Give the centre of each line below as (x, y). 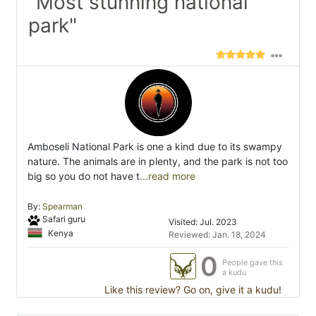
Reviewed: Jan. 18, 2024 (217, 235)
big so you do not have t (84, 176)
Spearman (62, 207)
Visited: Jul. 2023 (203, 222)
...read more (168, 176)
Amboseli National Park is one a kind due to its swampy (155, 147)
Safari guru (63, 219)
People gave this (253, 263)
